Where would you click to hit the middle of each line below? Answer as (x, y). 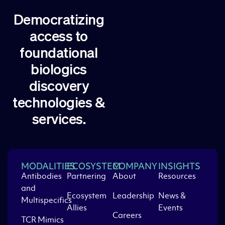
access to (59, 37)
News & (172, 196)
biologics (59, 71)
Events (171, 208)
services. (59, 120)
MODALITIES (48, 166)
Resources (177, 176)
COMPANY (135, 166)
